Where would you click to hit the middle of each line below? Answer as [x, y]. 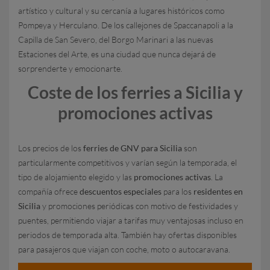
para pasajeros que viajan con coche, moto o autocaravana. [124, 249]
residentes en [218, 191]
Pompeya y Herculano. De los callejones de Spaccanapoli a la [126, 25]
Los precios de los [51, 148]
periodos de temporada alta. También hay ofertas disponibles [127, 235]
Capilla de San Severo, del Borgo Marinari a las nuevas [116, 39]
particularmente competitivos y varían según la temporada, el [127, 162]
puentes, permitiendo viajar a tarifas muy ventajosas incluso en [131, 220]
